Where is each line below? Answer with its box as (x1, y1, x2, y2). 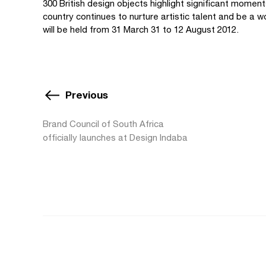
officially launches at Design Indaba (43, 132, 188, 142)
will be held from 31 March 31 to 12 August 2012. (43, 24, 239, 34)
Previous (65, 88, 108, 101)
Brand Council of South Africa (43, 119, 164, 129)
